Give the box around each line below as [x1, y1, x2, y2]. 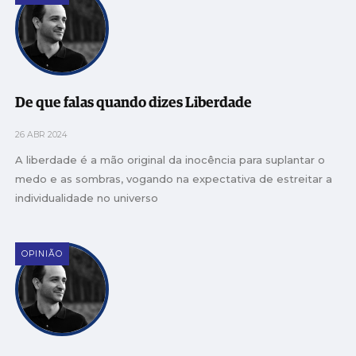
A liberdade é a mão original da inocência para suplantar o [15, 153, 326, 167]
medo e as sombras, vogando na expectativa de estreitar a [15, 172, 333, 186]
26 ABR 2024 [15, 130, 68, 141]
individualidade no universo [15, 192, 159, 205]
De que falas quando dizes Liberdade [15, 96, 253, 111]
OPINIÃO [21, 249, 64, 260]
